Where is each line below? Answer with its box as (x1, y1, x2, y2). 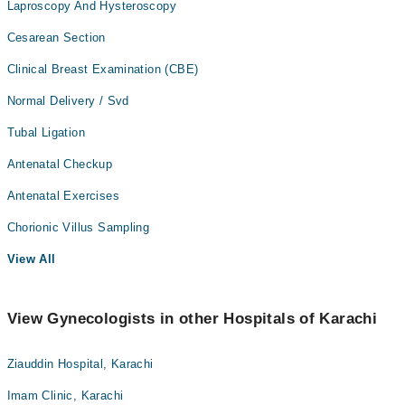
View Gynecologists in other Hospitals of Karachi (6, 310, 378, 328)
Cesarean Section (6, 31, 106, 45)
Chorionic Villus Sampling (6, 221, 150, 235)
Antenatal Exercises (6, 189, 119, 203)
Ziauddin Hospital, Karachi (6, 357, 154, 372)
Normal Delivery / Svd (6, 94, 129, 108)
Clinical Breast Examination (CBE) (6, 62, 199, 77)
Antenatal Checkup (6, 157, 113, 172)
